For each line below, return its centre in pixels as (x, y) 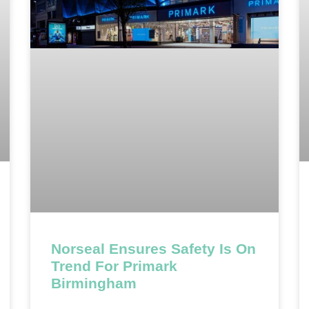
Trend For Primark (114, 266)
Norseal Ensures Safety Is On (153, 249)
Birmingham (94, 283)
